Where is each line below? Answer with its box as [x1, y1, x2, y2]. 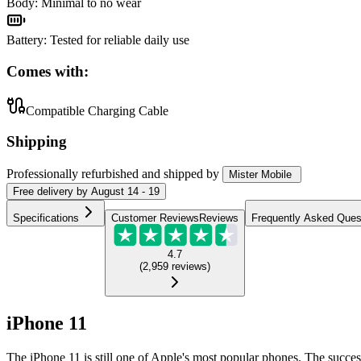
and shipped [142, 167, 203, 181]
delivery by [34, 185, 88, 198]
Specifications [13, 212, 79, 225]
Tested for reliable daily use [50, 33, 189, 48]
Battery [6, 33, 44, 48]
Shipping [6, 133, 67, 151]
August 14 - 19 [91, 185, 160, 198]
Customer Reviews [111, 212, 199, 225]
